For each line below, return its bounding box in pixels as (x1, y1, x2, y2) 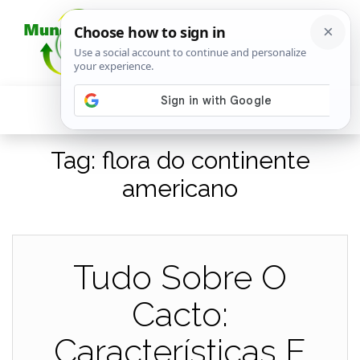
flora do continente (101, 146, 310, 174)
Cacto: (132, 295, 228, 334)
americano (122, 174, 238, 202)
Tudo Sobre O (73, 258, 287, 297)
